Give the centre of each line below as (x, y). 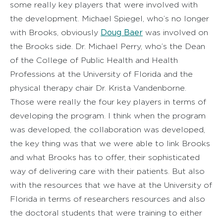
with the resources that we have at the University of (111, 185)
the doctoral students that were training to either (106, 213)
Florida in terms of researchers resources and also (108, 199)
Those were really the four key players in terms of (108, 102)
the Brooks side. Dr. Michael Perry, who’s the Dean (108, 46)
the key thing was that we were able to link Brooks (110, 143)
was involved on (175, 32)
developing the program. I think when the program (108, 115)
